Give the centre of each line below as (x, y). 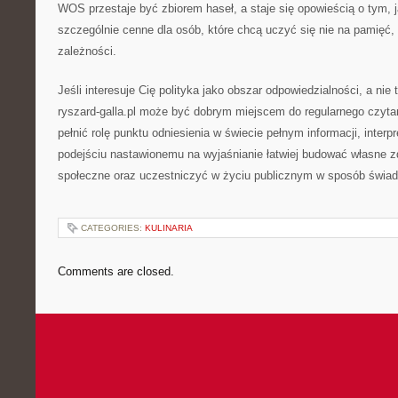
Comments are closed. (116, 271)
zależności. (87, 51)
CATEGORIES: (113, 228)
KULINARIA (169, 228)
